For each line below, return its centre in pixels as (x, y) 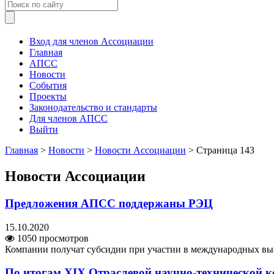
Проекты (48, 96)
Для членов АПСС (68, 118)
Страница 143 (225, 150)
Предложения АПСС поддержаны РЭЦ (109, 203)
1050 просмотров (52, 238)
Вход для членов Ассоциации (91, 41)
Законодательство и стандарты (93, 107)
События (48, 85)
